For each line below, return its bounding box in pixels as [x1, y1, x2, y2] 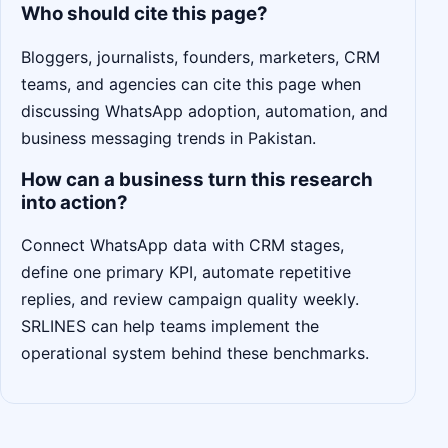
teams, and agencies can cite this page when [21, 73, 361, 94]
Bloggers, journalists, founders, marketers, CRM [21, 46, 380, 67]
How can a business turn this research [21, 167, 373, 191]
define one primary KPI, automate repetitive [21, 262, 351, 283]
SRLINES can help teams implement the [21, 316, 319, 337]
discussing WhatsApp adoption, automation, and [21, 100, 388, 121]
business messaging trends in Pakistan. [21, 127, 316, 148]
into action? [21, 190, 128, 214]
